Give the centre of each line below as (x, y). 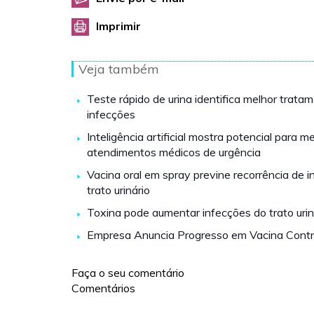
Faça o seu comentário (128, 273)
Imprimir (118, 26)
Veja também (119, 69)
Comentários (103, 288)
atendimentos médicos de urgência (174, 152)
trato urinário (118, 190)
